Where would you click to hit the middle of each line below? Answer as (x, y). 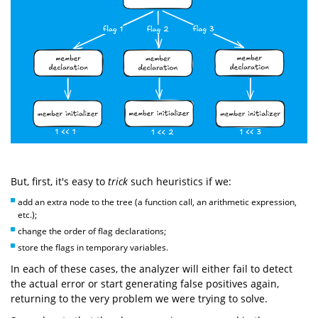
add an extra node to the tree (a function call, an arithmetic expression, (157, 202)
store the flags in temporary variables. (93, 247)
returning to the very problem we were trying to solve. (139, 298)
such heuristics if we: (180, 181)
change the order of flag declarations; (92, 231)
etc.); (27, 214)
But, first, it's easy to (59, 181)
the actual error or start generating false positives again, (145, 283)
